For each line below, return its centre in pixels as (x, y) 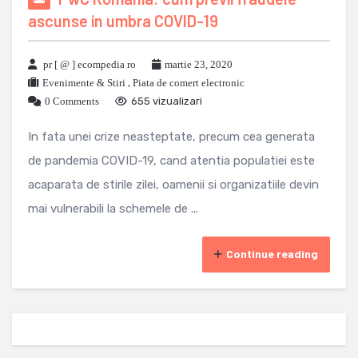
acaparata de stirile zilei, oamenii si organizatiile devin (173, 184)
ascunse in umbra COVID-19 (123, 20)
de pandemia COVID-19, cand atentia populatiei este (171, 160)
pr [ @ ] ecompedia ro (89, 64)
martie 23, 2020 (199, 64)
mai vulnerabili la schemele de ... (113, 208)
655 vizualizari (167, 101)
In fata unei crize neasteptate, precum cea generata (171, 136)
